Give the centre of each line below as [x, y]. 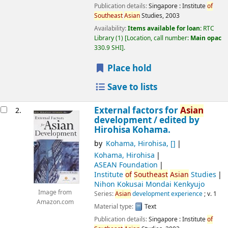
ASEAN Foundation [126, 165]
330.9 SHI [108, 48]
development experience [166, 194]
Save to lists [132, 87]
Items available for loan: [165, 28]
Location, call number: [158, 38]
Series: [104, 194]
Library [105, 38]
